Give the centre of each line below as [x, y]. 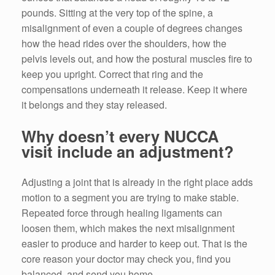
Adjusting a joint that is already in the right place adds [137, 182]
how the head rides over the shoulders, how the [124, 43]
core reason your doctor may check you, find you [126, 259]
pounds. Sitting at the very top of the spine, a [117, 12]
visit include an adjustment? [128, 151]
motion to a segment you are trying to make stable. [130, 198]
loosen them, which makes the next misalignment [128, 228]
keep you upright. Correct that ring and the [112, 74]
